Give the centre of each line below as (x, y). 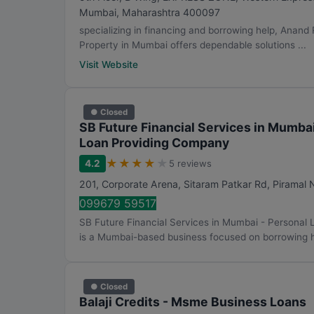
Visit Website (109, 64)
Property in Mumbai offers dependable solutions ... (193, 45)
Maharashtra (151, 12)
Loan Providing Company (154, 143)
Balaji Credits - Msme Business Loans (193, 302)
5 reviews (190, 163)
